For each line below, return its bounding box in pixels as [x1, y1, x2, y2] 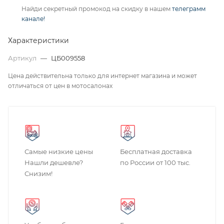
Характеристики [8, 36, 69, 45]
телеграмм [172, 5, 205, 12]
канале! [21, 15, 45, 22]
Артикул [8, 54, 38, 62]
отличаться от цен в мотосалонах [8, 82, 112, 89]
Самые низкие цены [24, 147, 93, 155]
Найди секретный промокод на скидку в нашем [21, 5, 172, 12]
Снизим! [24, 169, 52, 177]
